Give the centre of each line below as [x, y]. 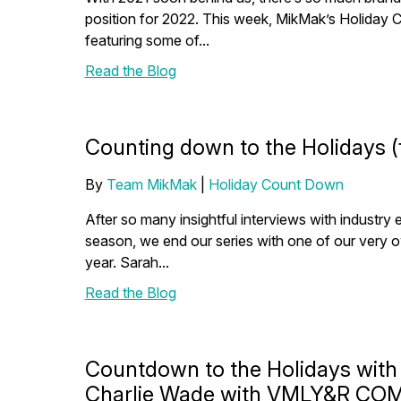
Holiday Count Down [276, 184]
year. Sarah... [127, 262]
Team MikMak [151, 184]
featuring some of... [147, 40]
